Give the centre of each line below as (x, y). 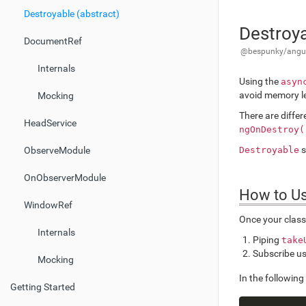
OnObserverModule (65, 178)
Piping (267, 240)
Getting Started (43, 287)
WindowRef (48, 205)
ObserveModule (57, 151)
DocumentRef (53, 41)
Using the (260, 81)
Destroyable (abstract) (72, 14)
